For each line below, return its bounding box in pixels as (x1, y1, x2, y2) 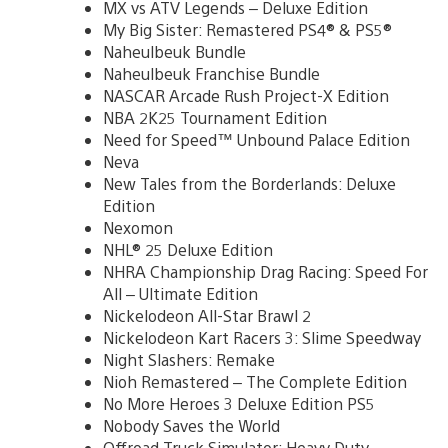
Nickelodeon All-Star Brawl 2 (103, 304, 311, 326)
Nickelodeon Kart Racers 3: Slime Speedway (103, 326, 421, 348)
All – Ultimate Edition (103, 282, 258, 304)
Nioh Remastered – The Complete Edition (103, 370, 407, 392)
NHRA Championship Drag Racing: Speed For (103, 260, 428, 282)
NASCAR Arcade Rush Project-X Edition (103, 84, 389, 106)
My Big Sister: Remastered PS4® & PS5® (103, 18, 392, 40)
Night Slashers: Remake (103, 348, 275, 370)
